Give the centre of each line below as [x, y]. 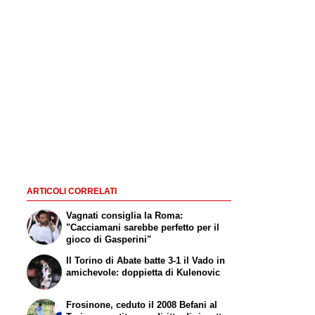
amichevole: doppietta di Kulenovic [143, 273]
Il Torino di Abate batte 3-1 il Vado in [146, 261]
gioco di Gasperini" [109, 240]
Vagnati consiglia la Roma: [125, 216]
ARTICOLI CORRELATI [71, 192]
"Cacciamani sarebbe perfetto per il [143, 228]
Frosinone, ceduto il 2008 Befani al [142, 304]
